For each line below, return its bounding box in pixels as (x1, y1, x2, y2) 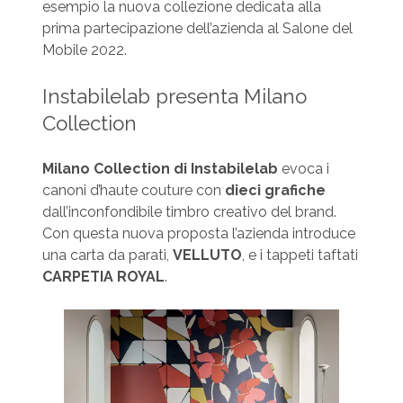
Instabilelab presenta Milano (41, 85, 307, 109)
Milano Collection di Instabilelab (41, 160, 278, 178)
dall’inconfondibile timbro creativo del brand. (41, 203, 336, 221)
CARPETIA (41, 268, 113, 286)
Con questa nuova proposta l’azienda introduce (41, 225, 355, 243)
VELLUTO (172, 246, 242, 264)
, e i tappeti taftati (241, 246, 358, 264)
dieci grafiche (224, 182, 326, 200)
